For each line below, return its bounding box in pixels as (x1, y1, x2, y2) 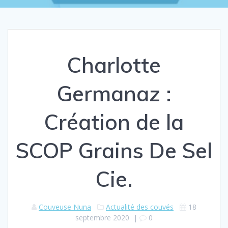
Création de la (44, 108, 184, 136)
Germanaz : (56, 80, 172, 107)
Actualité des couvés (106, 202, 174, 212)
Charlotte (67, 51, 161, 79)
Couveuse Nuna (39, 202, 91, 212)
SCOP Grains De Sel (16, 137, 212, 164)
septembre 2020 (75, 213, 129, 223)
